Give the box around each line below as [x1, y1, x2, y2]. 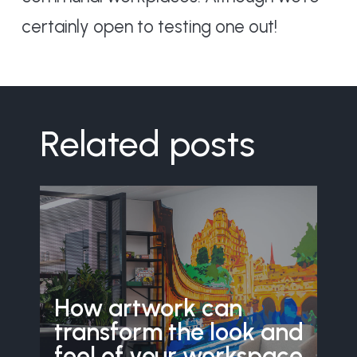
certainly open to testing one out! [21, 16, 277, 38]
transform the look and [53, 316, 304, 347]
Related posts [40, 122, 256, 166]
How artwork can [53, 292, 242, 323]
